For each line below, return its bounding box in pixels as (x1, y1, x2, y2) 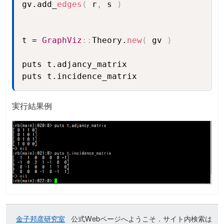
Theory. (92, 35, 127, 45)
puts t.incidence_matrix (22, 71, 137, 81)
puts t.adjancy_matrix (22, 59, 127, 69)
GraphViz (42, 35, 82, 45)
